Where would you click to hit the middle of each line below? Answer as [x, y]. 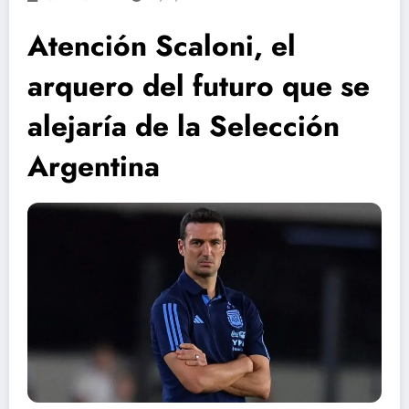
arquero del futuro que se [199, 86]
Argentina [94, 167]
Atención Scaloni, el [162, 46]
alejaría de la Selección [184, 126]
